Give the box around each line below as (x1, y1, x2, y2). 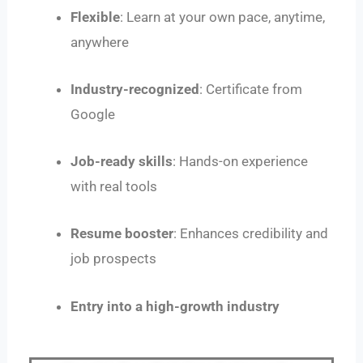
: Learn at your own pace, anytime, (120, 8, 326, 25)
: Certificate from (199, 80, 303, 97)
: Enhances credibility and (173, 225, 329, 242)
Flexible (70, 8, 121, 25)
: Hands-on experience (173, 153, 309, 170)
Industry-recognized (70, 80, 200, 97)
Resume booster (70, 225, 174, 242)
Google (70, 105, 116, 122)
